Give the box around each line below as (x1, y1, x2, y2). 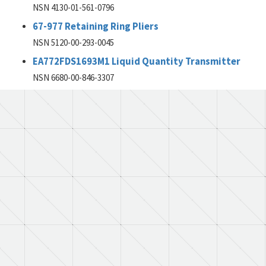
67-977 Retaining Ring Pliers (33, 20, 159, 33)
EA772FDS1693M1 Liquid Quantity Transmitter (33, 55, 240, 68)
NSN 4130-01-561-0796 (33, 2, 114, 13)
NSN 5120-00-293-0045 (33, 37, 114, 48)
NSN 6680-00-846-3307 (33, 72, 114, 83)
